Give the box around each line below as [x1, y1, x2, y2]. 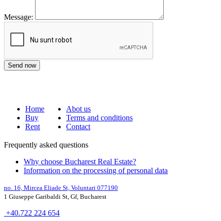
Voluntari [71, 184, 96, 191]
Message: [4, 12, 33, 21]
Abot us [66, 104, 91, 113]
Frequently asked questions [4, 140, 88, 149]
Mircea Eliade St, [24, 184, 71, 191]
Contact [66, 122, 90, 131]
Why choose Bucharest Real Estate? [24, 157, 136, 166]
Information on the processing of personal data [24, 166, 168, 175]
